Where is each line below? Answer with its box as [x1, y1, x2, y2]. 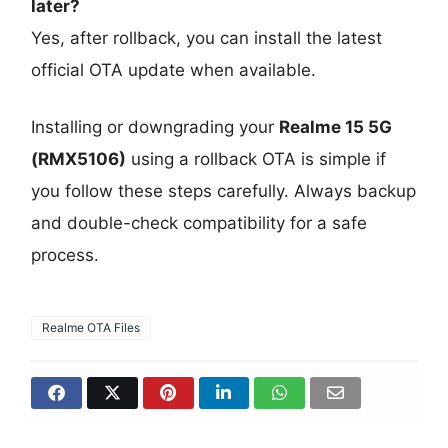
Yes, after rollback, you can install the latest [31, 28, 383, 49]
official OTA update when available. [31, 60, 317, 81]
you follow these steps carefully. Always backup [31, 181, 417, 202]
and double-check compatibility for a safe [31, 213, 368, 234]
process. [31, 245, 100, 266]
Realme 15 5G [279, 117, 393, 138]
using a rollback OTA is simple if [126, 149, 387, 170]
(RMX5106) [31, 149, 127, 170]
